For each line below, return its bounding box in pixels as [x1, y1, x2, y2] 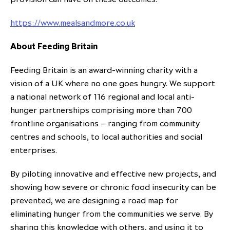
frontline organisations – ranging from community [10, 118, 200, 129]
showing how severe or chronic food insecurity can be [10, 182, 216, 193]
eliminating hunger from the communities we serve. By [10, 208, 213, 219]
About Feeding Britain [10, 41, 98, 52]
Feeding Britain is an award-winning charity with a [10, 65, 198, 75]
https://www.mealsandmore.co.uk [10, 17, 135, 28]
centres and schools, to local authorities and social [10, 131, 202, 142]
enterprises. [10, 145, 57, 156]
